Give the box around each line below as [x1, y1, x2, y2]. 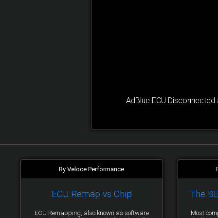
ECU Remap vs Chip [51, 188, 132, 200]
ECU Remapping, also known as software [34, 209, 149, 217]
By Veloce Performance [59, 165, 125, 173]
